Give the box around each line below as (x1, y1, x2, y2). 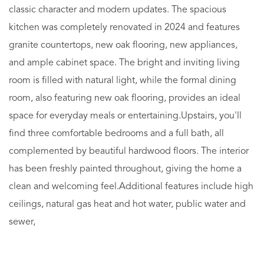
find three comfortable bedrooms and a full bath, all (9, 128, 224, 138)
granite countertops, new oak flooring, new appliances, (9, 40, 237, 50)
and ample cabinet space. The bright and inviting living (9, 58, 240, 68)
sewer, (9, 217, 35, 227)
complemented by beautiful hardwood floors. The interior (9, 146, 249, 156)
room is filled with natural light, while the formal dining (9, 75, 236, 85)
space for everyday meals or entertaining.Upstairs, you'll (9, 111, 242, 121)
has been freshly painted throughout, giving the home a (9, 164, 242, 174)
